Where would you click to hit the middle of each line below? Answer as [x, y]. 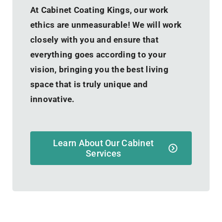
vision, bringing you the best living [99, 69]
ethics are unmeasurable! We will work [106, 25]
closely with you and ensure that [94, 39]
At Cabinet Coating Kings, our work [99, 10]
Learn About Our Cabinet [103, 143]
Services [103, 153]
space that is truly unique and [89, 84]
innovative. [52, 99]
